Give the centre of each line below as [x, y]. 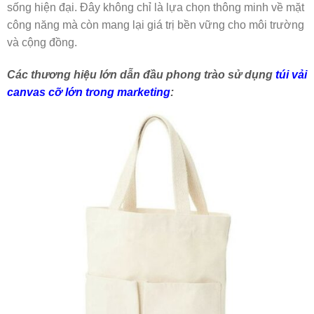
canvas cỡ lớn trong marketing [89, 92]
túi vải [291, 74]
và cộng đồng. [42, 42]
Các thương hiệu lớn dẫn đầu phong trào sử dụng [141, 74]
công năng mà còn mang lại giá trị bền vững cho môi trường [156, 25]
